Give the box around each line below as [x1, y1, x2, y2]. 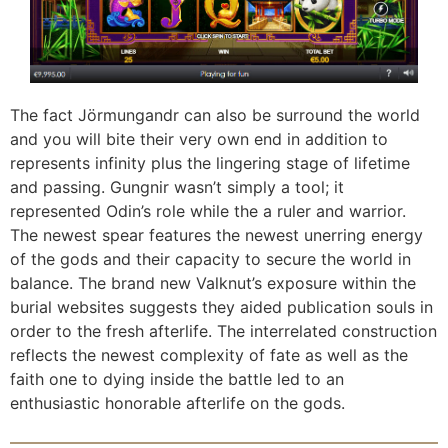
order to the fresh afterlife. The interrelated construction [10, 320, 437, 341]
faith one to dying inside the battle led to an [10, 368, 344, 389]
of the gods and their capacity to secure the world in [10, 248, 411, 269]
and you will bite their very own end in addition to [10, 128, 388, 149]
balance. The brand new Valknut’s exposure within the [10, 272, 416, 293]
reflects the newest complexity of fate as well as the [10, 344, 408, 365]
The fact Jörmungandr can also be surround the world [10, 104, 420, 125]
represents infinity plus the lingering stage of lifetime [10, 152, 410, 173]
